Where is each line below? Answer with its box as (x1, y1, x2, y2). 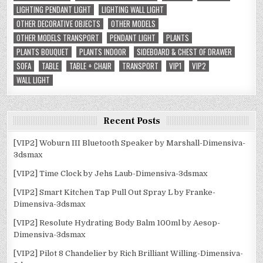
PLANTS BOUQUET (16, 46, 69, 58)
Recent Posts (103, 115, 160, 127)
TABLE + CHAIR (69, 60, 112, 72)
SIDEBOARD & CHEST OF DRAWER (137, 46, 232, 58)
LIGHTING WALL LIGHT (102, 4, 164, 16)
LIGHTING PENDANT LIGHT (16, 4, 92, 16)
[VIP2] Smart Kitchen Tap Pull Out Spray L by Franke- (14, 188, 216, 197)
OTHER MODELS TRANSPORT (16, 32, 100, 44)
